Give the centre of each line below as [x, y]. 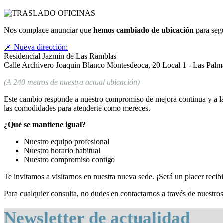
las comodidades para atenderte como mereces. [77, 108]
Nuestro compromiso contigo [69, 159]
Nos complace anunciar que [49, 30]
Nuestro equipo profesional [66, 141]
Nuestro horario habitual [62, 150]
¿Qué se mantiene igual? [45, 124]
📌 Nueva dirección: [36, 47]
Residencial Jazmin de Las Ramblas [60, 56]
